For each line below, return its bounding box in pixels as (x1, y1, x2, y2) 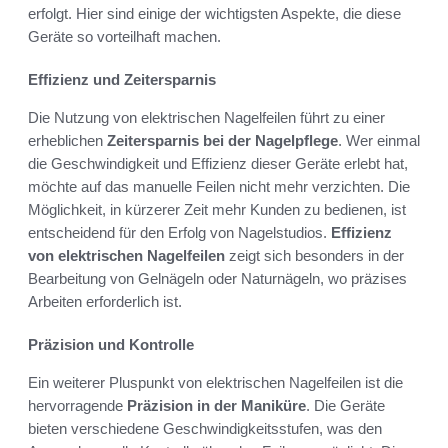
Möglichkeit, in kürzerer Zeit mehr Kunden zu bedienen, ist (28, 200, 406, 218)
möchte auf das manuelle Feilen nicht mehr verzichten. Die (28, 177, 410, 195)
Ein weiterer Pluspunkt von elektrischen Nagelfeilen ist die (28, 373, 403, 391)
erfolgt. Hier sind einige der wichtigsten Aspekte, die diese (28, 4, 401, 22)
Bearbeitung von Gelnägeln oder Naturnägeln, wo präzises (28, 269, 407, 287)
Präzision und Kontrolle (28, 335, 194, 353)
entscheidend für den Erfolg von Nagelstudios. (28, 223, 331, 241)
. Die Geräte (306, 396, 385, 414)
